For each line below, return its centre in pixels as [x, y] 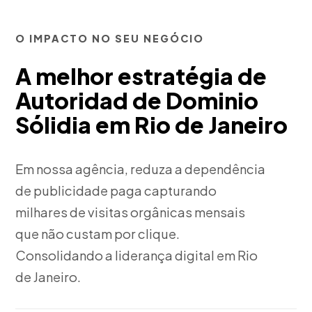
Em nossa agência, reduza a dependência [141, 169]
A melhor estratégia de [141, 76]
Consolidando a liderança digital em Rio [137, 255]
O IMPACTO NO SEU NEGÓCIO [110, 38]
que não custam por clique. [98, 234]
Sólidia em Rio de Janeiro [152, 125]
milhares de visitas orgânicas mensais [131, 212]
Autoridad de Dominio [137, 100]
